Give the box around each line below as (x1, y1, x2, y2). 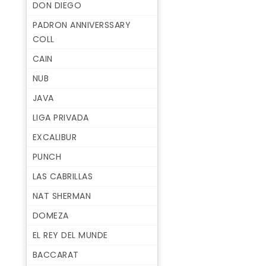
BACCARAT (32, 249, 79, 261)
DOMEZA (32, 210, 69, 222)
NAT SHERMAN (32, 190, 91, 202)
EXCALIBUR (32, 131, 77, 144)
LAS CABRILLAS (32, 170, 93, 183)
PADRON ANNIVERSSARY (32, 19, 131, 31)
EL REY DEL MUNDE (32, 229, 108, 242)
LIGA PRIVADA (32, 112, 89, 124)
